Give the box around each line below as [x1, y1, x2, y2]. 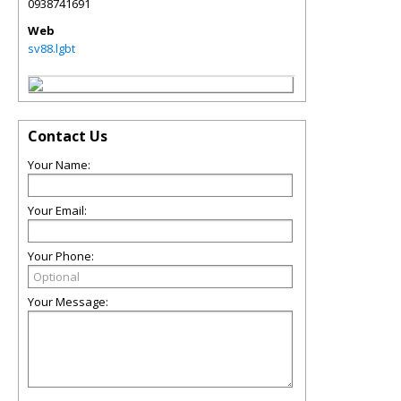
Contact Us [28, 126, 107, 146]
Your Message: [28, 294, 108, 310]
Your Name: [28, 157, 90, 173]
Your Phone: [28, 248, 94, 264]
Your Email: [28, 202, 87, 218]
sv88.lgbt [28, 40, 75, 56]
